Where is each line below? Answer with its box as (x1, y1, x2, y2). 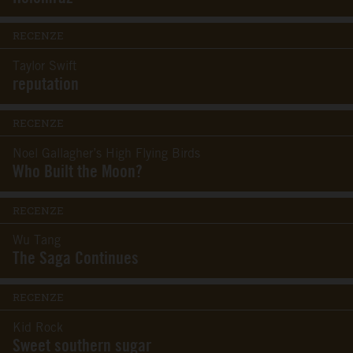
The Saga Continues (13, 247, 139, 269)
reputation (13, 73, 79, 95)
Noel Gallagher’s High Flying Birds (13, 147, 200, 160)
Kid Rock (13, 321, 63, 334)
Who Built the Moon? (13, 160, 143, 182)
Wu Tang (13, 235, 61, 247)
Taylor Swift (13, 61, 76, 73)
